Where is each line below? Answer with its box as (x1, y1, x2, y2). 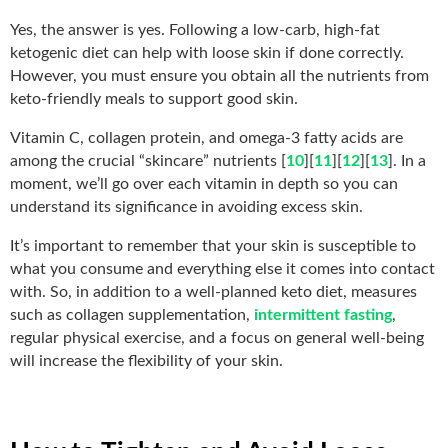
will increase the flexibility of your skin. (10, 352, 283, 369)
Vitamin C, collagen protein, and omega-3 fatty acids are (10, 129, 403, 146)
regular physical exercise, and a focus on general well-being (10, 329, 424, 346)
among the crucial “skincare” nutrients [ (10, 152, 286, 169)
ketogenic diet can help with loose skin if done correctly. (10, 44, 404, 61)
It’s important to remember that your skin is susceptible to (10, 237, 416, 254)
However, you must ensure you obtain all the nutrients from (10, 67, 429, 84)
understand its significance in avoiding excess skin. (10, 198, 363, 215)
